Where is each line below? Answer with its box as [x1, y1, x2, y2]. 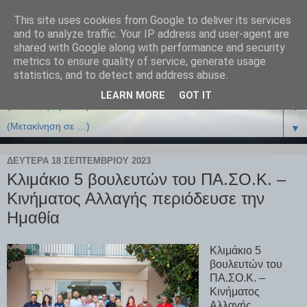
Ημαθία [7, 208, 60, 228]
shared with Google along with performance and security [14, 41, 285, 54]
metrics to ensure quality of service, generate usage [14, 55, 266, 68]
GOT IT [179, 90, 212, 102]
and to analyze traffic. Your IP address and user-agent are [14, 27, 289, 40]
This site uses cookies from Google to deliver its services [14, 14, 291, 27]
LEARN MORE [101, 90, 165, 102]
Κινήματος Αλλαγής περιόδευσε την [7, 189, 265, 208]
